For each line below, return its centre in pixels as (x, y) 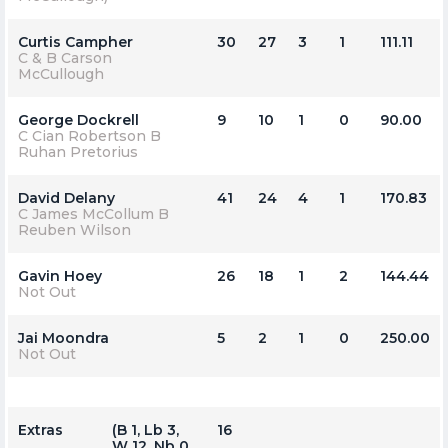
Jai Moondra (63, 337)
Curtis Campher (75, 41)
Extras (40, 429)
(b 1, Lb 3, (145, 429)
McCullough (61, 73)
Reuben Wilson (74, 229)
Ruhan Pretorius (78, 151)
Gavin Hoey (60, 275)
